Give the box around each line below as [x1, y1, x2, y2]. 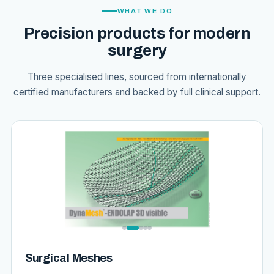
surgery [107, 42, 167, 59]
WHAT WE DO [117, 7, 173, 15]
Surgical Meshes [25, 252, 113, 264]
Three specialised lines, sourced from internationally [28, 71, 246, 83]
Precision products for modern [23, 25, 251, 42]
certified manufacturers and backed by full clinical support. [13, 86, 261, 98]
